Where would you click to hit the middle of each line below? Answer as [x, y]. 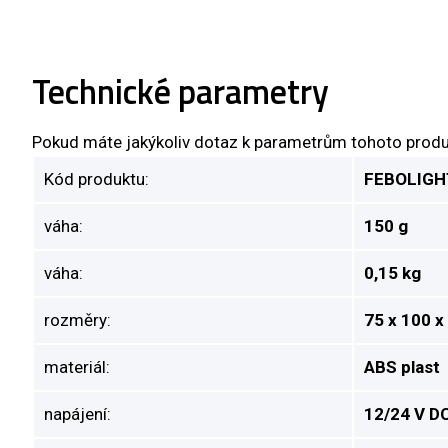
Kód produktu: [96, 178]
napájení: [77, 413]
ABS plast [402, 366]
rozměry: [77, 319]
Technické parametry [180, 90]
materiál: [77, 366]
